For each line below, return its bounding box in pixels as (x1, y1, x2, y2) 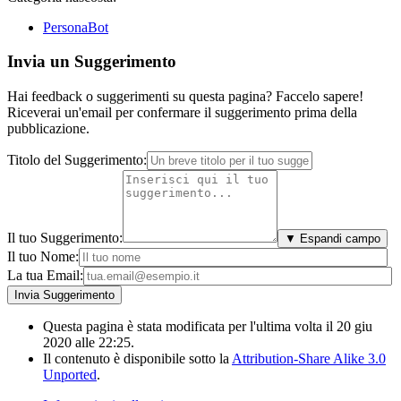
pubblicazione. (7, 121, 90, 137)
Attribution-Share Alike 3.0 (232, 351, 386, 367)
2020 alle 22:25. (43, 335, 134, 351)
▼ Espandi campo (285, 232, 380, 246)
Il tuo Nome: (7, 249, 79, 265)
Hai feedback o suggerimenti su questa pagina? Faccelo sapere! (7, 89, 363, 105)
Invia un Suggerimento (7, 52, 176, 72)
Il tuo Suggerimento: (7, 230, 123, 246)
